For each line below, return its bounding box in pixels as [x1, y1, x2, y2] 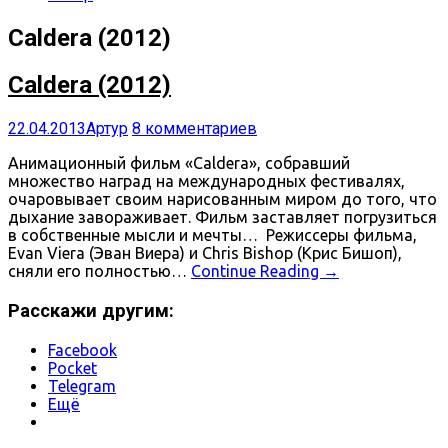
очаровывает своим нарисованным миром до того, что [8, 190, 437, 209]
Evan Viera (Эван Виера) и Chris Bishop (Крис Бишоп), [8, 244, 402, 263]
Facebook [48, 340, 117, 359]
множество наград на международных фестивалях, [8, 172, 405, 191]
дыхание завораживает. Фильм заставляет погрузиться [8, 208, 437, 227]
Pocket [48, 358, 97, 377]
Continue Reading [191, 262, 323, 281]
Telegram [48, 376, 116, 395]
